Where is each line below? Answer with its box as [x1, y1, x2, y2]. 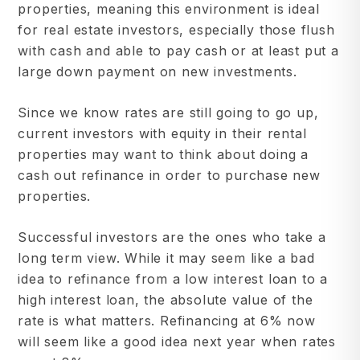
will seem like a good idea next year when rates [18, 333, 336, 350]
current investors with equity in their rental [18, 125, 307, 142]
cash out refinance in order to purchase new [18, 167, 321, 184]
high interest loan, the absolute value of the [18, 292, 313, 309]
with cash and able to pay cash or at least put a [18, 43, 339, 59]
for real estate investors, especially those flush [18, 22, 335, 39]
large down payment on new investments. [18, 63, 302, 80]
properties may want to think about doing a [18, 146, 309, 163]
